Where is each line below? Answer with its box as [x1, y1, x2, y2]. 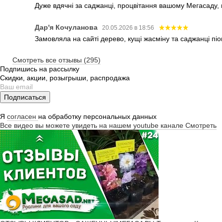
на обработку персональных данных [38, 112, 157, 121]
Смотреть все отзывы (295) [12, 56, 101, 64]
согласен [7, 112, 38, 121]
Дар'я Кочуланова [35, 23, 100, 32]
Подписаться [4, 93, 46, 102]
